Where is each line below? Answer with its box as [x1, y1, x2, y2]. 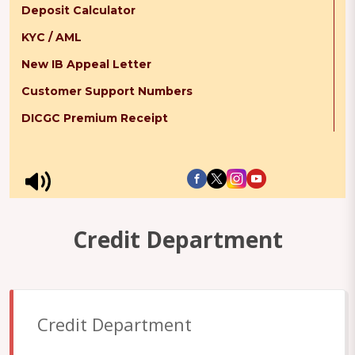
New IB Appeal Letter [21, 57, 151, 72]
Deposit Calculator [21, 3, 136, 18]
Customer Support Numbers [21, 84, 193, 99]
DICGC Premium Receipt [21, 111, 168, 126]
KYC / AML [21, 30, 82, 45]
